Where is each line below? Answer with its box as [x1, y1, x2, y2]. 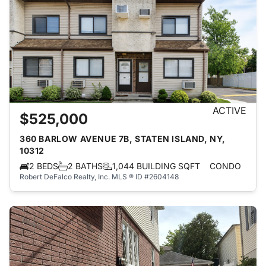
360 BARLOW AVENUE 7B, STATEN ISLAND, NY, [20, 134, 226, 144]
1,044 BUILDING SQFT [112, 161, 200, 171]
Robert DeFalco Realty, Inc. [20, 172, 110, 181]
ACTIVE [213, 104, 246, 116]
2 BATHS [68, 161, 103, 171]
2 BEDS [29, 161, 58, 171]
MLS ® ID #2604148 [112, 172, 179, 181]
